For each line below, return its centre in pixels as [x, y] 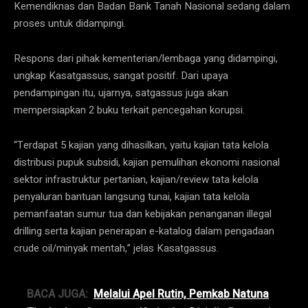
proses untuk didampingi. [70, 23]
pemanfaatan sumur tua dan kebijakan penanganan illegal [143, 213]
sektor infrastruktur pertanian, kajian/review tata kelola [136, 179]
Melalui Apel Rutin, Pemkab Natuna [181, 294]
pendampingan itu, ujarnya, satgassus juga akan [121, 92]
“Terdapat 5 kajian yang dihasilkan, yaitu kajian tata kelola [141, 145]
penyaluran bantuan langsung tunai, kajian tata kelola [132, 196]
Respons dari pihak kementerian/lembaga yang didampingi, [146, 58]
